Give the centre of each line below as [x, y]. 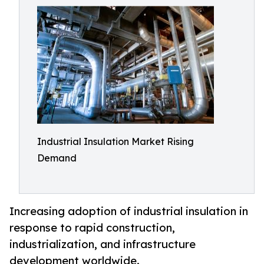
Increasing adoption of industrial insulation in [129, 211]
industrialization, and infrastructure [103, 244]
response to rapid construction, [92, 228]
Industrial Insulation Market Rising [115, 141]
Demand [57, 158]
